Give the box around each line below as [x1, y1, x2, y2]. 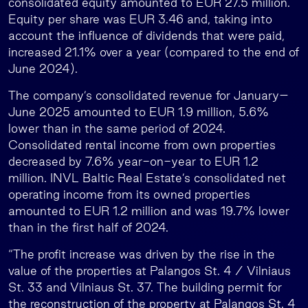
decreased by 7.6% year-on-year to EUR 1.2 [8, 155, 258, 168]
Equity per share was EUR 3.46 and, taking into [8, 12, 272, 25]
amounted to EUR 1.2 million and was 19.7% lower [8, 204, 289, 217]
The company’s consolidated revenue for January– [8, 89, 289, 102]
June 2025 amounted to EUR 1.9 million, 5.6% [8, 105, 269, 118]
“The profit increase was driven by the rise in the [8, 247, 275, 261]
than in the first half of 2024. [8, 221, 168, 234]
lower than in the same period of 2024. [8, 122, 225, 135]
